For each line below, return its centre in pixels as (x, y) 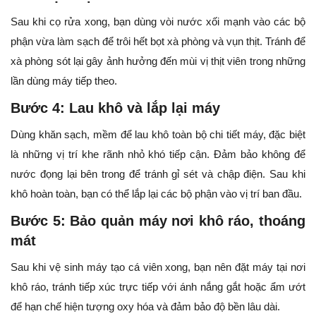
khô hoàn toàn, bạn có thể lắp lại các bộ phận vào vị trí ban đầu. (156, 194)
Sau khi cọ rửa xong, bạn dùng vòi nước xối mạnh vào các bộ (158, 22)
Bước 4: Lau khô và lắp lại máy (115, 108)
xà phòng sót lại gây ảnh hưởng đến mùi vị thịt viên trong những (158, 61)
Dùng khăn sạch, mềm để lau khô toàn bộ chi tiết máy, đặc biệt (158, 135)
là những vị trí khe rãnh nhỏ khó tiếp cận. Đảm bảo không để (158, 154)
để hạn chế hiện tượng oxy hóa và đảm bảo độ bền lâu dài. (145, 307)
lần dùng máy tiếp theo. (64, 81)
